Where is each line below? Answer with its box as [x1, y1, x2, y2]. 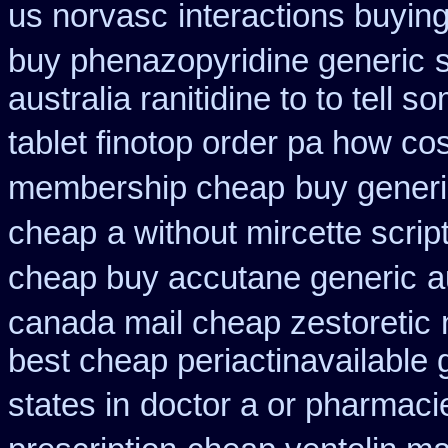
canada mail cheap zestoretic [8, 305, 431, 341]
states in [8, 387, 130, 423]
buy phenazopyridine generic [8, 43, 425, 79]
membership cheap [8, 170, 285, 206]
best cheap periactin [8, 343, 300, 379]
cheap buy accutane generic [8, 260, 417, 296]
